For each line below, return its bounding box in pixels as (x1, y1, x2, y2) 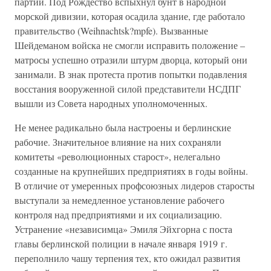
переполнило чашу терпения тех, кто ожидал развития (15, 252, 240, 264)
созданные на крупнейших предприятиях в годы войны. (15, 165, 248, 177)
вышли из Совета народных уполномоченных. (15, 97, 207, 109)
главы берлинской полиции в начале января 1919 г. (15, 237, 227, 250)
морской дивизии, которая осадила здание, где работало (15, 10, 245, 22)
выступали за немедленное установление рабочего (15, 194, 224, 206)
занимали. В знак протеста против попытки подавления (15, 68, 247, 80)
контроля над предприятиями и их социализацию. (15, 208, 222, 221)
